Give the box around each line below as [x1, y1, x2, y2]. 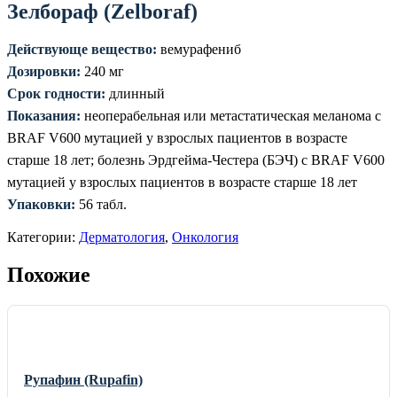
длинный [105, 86, 165, 101]
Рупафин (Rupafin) [24, 371, 143, 387]
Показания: [7, 108, 81, 123]
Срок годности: [7, 86, 105, 101]
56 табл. [75, 197, 127, 212]
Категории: [7, 230, 79, 245]
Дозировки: [7, 64, 81, 79]
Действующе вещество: [7, 42, 157, 57]
